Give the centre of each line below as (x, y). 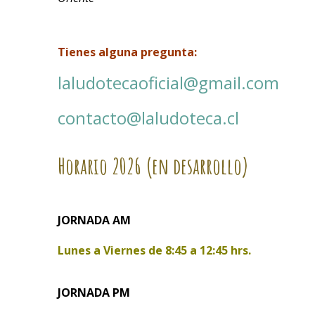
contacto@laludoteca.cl (148, 117)
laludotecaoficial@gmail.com (168, 82)
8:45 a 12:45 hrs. (208, 251)
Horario (85, 166)
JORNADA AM (94, 220)
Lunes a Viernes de (111, 251)
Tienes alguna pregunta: (129, 52)
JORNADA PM (94, 292)
